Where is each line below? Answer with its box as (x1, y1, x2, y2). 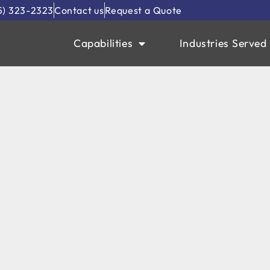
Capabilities (73, 36, 133, 50)
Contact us (54, 4, 104, 16)
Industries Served (179, 36, 267, 50)
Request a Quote (104, 4, 182, 16)
